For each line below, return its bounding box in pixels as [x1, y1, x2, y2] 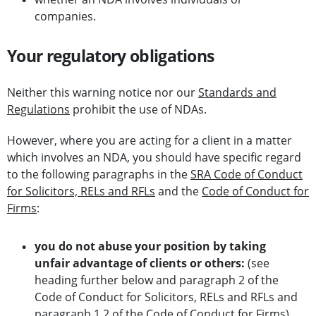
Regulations [7, 102, 70, 118]
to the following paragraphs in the [7, 166, 190, 183]
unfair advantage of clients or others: [35, 255, 245, 272]
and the [155, 183, 202, 200]
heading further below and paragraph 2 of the [35, 272, 279, 288]
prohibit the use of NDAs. [70, 102, 207, 118]
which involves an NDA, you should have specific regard [7, 150, 301, 166]
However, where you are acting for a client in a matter [7, 133, 292, 149]
